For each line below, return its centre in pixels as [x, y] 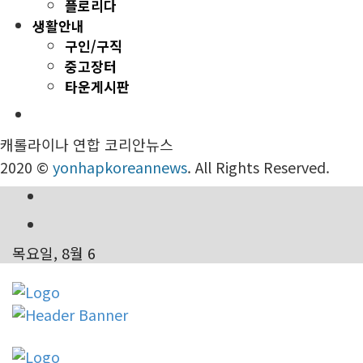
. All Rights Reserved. [258, 167]
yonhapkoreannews [120, 167]
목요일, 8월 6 [54, 253]
